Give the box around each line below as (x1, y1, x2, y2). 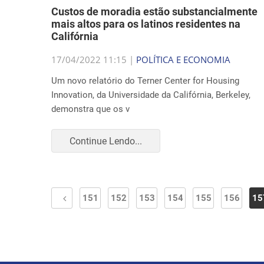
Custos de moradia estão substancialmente (51, 5, 258, 18)
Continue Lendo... (70, 135, 142, 147)
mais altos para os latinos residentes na (51, 18, 240, 30)
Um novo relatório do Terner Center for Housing (51, 75, 239, 86)
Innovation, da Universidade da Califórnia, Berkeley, (51, 90, 250, 100)
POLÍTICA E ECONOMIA (136, 54, 230, 65)
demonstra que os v (51, 104, 130, 114)
